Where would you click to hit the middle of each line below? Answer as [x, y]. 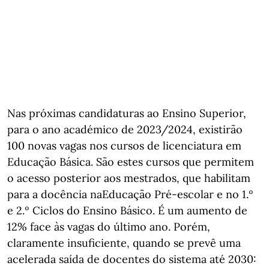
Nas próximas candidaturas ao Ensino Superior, [127, 113]
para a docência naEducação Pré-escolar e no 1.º [130, 194]
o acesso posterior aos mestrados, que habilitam [129, 178]
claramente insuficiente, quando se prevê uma [124, 243]
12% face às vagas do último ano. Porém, [109, 227]
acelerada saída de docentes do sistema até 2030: [132, 259]
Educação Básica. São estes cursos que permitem [131, 162]
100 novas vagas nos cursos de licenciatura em [124, 146]
